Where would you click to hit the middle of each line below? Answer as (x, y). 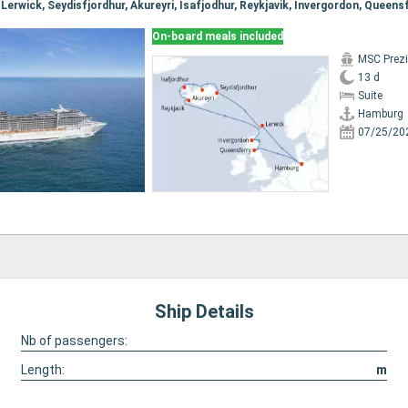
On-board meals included (217, 36)
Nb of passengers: (74, 341)
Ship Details (204, 311)
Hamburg (381, 114)
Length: (42, 370)
